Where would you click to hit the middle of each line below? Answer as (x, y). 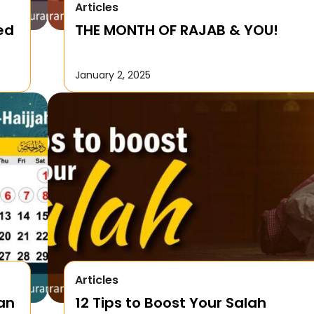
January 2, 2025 (113, 75)
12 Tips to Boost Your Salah (171, 302)
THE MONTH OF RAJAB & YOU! (177, 30)
